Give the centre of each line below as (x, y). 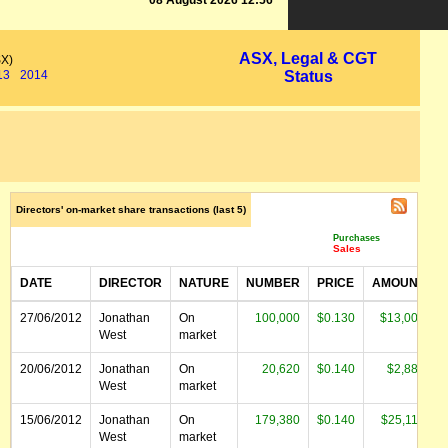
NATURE (204, 283)
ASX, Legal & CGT (308, 58)
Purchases (356, 237)
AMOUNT (398, 283)
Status (308, 76)
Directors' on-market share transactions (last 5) (131, 209)
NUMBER (273, 283)
